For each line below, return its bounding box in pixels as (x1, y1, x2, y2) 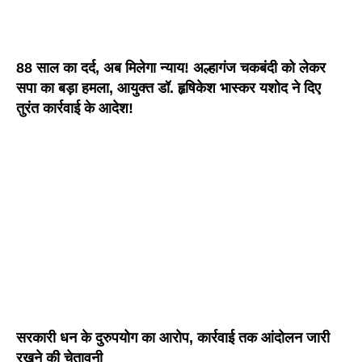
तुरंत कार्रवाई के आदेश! (16, 100, 133, 117)
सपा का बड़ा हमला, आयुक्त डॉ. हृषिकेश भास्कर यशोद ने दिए (16, 80, 321, 97)
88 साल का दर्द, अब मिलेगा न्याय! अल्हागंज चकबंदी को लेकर (16, 60, 326, 77)
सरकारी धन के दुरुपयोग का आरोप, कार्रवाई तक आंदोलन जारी (16, 330, 330, 347)
